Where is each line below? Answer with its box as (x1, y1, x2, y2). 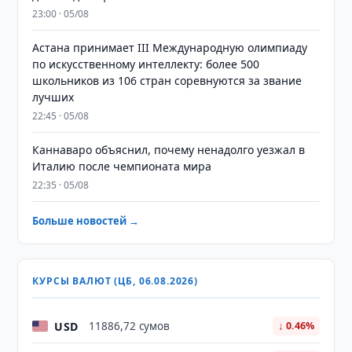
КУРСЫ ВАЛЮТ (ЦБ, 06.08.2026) (32, 274, 198, 288)
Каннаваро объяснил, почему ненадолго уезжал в (32, 142, 306, 157)
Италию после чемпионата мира (32, 159, 212, 174)
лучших (32, 90, 75, 104)
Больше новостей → (32, 214, 140, 228)
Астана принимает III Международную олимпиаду (32, 40, 308, 55)
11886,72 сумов (89, 319, 170, 333)
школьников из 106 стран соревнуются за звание (32, 73, 302, 88)
